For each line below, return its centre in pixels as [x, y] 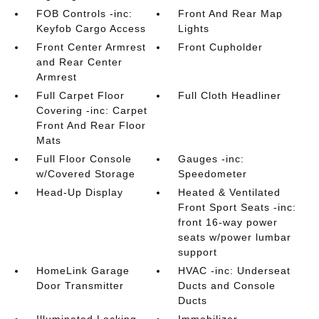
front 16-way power [228, 222]
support [198, 252]
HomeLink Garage [83, 270]
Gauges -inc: [211, 158]
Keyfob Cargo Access [91, 28]
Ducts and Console [227, 285]
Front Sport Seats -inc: [237, 207]
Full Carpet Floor [80, 95]
